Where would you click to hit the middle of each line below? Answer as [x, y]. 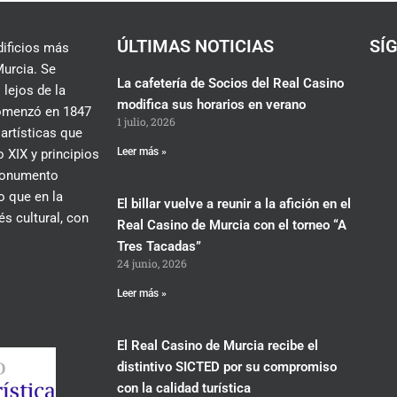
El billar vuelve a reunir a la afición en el [234, 203]
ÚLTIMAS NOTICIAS [195, 46]
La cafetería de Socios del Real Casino [230, 83]
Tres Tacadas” [159, 246]
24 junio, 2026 [152, 263]
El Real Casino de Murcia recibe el [217, 345]
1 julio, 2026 [146, 121]
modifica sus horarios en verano [211, 104]
